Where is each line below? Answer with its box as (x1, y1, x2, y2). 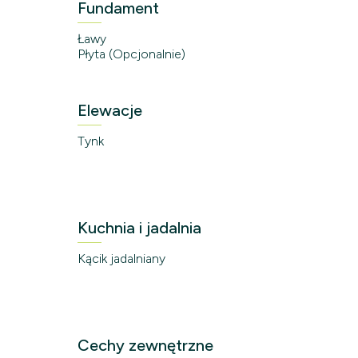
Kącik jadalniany (78, 250, 165, 266)
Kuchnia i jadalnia (78, 217, 201, 237)
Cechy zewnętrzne (78, 335, 213, 355)
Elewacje (78, 100, 142, 120)
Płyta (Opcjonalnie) (78, 46, 185, 62)
